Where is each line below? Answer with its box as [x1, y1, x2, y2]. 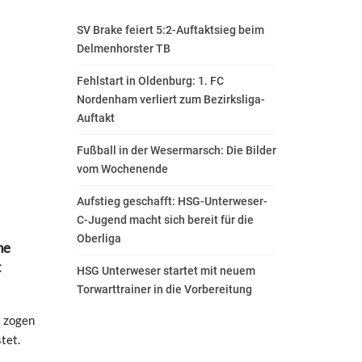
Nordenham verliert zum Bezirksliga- [77, 93, 265, 107]
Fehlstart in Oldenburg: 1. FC [77, 74, 224, 88]
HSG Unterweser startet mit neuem [77, 264, 255, 278]
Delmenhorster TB [77, 42, 170, 56]
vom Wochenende [77, 162, 168, 176]
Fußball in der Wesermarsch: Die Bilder [77, 144, 276, 158]
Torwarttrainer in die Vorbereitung [77, 283, 252, 297]
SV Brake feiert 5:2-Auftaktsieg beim [77, 23, 264, 37]
